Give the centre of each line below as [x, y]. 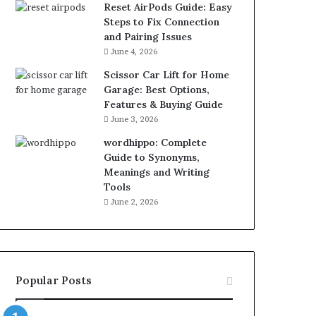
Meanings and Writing [157, 172]
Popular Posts [54, 280]
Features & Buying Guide [164, 104]
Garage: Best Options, [157, 90]
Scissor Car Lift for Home [167, 75]
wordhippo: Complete [156, 142]
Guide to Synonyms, [152, 157]
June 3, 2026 [135, 119]
